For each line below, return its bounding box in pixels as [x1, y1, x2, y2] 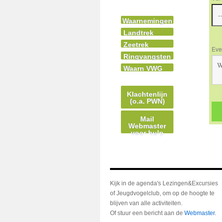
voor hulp [131, 129, 164, 137]
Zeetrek [123, 40, 149, 49]
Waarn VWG [123, 64, 163, 72]
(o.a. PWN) [129, 97, 165, 105]
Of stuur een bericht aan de [110, 210, 184, 217]
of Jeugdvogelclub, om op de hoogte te [110, 190, 215, 197]
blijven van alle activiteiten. [110, 200, 182, 207]
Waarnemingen [122, 16, 172, 25]
